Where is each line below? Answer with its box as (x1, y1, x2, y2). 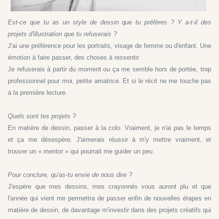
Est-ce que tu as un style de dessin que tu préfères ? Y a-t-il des (8, 18, 211, 26)
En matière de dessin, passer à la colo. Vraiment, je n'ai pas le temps (8, 124, 211, 131)
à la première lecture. (8, 88, 67, 96)
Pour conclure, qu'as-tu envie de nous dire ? (8, 171, 132, 178)
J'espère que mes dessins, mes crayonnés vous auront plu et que (8, 182, 211, 190)
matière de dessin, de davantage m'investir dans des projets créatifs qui (8, 206, 211, 214)
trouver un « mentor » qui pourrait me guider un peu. (8, 147, 154, 155)
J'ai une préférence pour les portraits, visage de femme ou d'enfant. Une (8, 42, 211, 49)
